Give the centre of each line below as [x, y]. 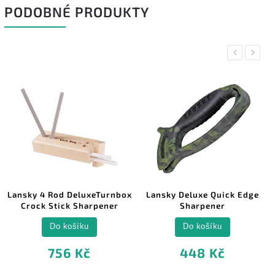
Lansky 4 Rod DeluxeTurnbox [69, 194]
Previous [247, 53]
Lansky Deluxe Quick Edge [203, 194]
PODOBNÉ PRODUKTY [77, 12]
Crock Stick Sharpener [69, 205]
